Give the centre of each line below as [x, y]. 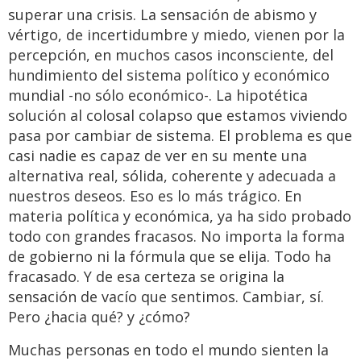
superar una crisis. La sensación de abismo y [162, 15]
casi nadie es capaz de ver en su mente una [158, 156]
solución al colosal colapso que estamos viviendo [178, 116]
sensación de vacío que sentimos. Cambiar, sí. [166, 297]
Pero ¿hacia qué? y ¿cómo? [99, 317]
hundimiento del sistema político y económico [169, 75]
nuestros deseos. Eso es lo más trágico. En [155, 196]
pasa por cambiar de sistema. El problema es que [180, 136]
